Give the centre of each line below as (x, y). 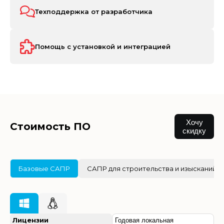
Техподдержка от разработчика (94, 12)
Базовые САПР (44, 169)
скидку (194, 131)
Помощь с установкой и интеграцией (103, 47)
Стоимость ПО (50, 127)
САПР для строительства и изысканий (152, 169)
